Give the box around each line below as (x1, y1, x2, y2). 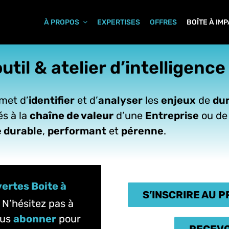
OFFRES (150, 17, 177, 27)
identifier (29, 94, 75, 106)
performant (48, 124, 107, 137)
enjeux (161, 94, 196, 106)
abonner (13, 212, 57, 225)
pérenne (121, 124, 164, 137)
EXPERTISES (97, 17, 141, 27)
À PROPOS (44, 17, 80, 27)
